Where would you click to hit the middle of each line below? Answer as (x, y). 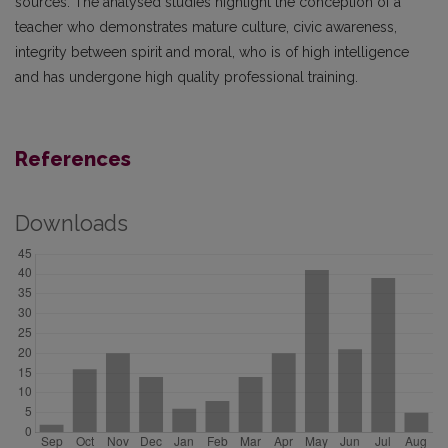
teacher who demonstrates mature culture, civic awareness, (206, 27)
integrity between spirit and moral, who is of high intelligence (212, 52)
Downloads (71, 223)
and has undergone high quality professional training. (186, 77)
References (73, 159)
